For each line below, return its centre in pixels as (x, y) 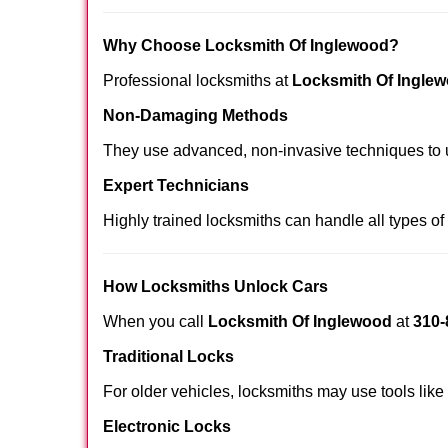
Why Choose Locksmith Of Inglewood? (251, 45)
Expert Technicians (176, 185)
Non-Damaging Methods (195, 115)
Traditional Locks (168, 356)
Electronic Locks (167, 426)
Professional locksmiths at (197, 80)
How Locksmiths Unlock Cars (215, 286)
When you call (155, 321)
